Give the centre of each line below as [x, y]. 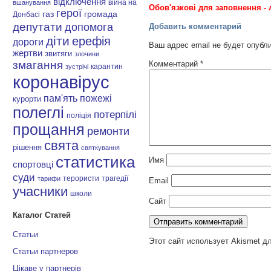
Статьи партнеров [46, 251]
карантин [107, 67]
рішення [28, 148]
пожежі [96, 99]
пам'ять [61, 98]
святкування [101, 148]
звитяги [59, 54]
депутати [38, 27]
